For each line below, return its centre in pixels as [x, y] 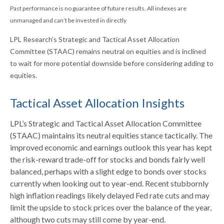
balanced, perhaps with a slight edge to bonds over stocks [108, 171]
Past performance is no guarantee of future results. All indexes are [98, 8]
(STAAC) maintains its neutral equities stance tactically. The [111, 135]
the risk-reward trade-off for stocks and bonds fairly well [107, 159]
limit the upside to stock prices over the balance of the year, [111, 207]
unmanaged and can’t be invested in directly [68, 20]
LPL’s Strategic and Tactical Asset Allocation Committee [106, 123]
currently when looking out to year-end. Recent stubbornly [109, 183]
